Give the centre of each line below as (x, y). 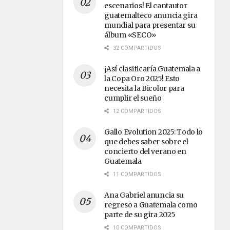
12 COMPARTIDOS (137, 111)
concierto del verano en (145, 151)
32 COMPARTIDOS (137, 48)
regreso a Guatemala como (151, 205)
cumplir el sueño (133, 98)
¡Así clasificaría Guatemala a (152, 69)
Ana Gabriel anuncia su (144, 195)
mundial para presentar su (150, 25)
